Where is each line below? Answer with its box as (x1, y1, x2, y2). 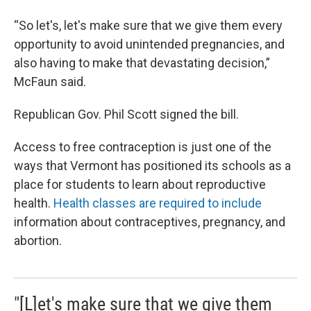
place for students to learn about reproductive (14, 177, 266, 192)
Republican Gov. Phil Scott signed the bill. (14, 107, 239, 122)
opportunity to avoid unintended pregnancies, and (14, 37, 285, 52)
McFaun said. (14, 74, 86, 90)
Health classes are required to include (53, 196, 262, 211)
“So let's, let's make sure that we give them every (14, 18, 283, 33)
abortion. (14, 233, 62, 249)
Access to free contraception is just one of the (14, 140, 271, 155)
